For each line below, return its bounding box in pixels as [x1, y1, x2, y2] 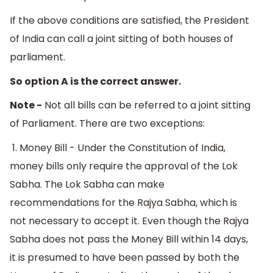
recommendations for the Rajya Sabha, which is [10, 195, 237, 210]
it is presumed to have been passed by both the [10, 250, 239, 264]
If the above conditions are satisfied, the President [10, 13, 249, 28]
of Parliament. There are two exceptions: [10, 116, 205, 131]
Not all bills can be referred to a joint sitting [42, 98, 250, 113]
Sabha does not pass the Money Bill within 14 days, [10, 232, 248, 246]
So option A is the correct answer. [10, 74, 181, 88]
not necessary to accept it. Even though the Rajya [10, 213, 249, 228]
